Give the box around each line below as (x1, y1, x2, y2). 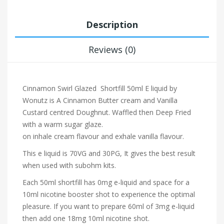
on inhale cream (22, 131, 76, 141)
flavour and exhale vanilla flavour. (76, 131, 184, 141)
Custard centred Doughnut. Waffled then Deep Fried (22, 107, 191, 117)
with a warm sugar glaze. (22, 119, 103, 129)
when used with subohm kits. (22, 160, 116, 170)
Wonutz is (22, 95, 56, 105)
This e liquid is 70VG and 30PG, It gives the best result (22, 148, 195, 158)
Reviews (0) (88, 43, 135, 56)
